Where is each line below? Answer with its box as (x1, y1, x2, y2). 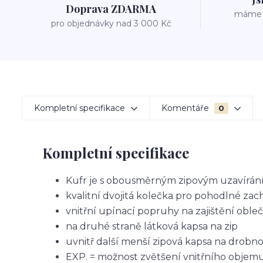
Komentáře (161, 103, 211, 114)
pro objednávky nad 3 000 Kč (50, 18, 171, 29)
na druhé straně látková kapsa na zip (66, 221, 238, 232)
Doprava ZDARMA (66, 2, 157, 16)
